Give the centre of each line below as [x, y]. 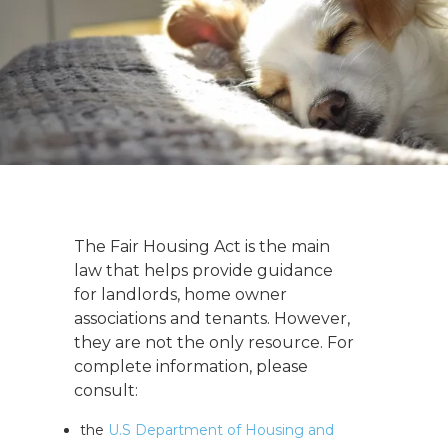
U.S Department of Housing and [220, 430]
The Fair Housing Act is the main [202, 247]
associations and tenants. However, [212, 319]
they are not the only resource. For [214, 343]
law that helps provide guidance [203, 271]
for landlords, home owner [180, 295]
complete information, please [191, 367]
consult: [106, 391]
